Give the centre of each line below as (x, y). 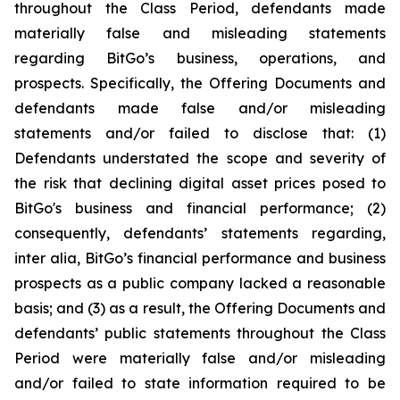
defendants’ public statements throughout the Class (200, 333)
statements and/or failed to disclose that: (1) (200, 133)
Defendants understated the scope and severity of (200, 158)
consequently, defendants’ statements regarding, (200, 233)
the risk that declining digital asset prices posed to (200, 183)
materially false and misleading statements (200, 33)
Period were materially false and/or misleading (200, 358)
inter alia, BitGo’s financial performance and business (200, 258)
